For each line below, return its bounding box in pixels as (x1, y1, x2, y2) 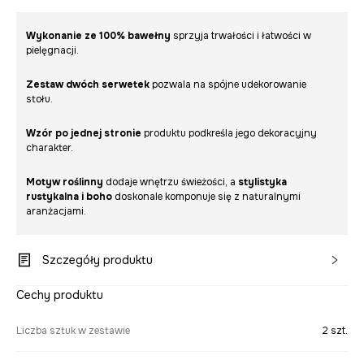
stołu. (26, 93, 53, 106)
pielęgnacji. (26, 44, 79, 57)
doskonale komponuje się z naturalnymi (112, 190, 301, 203)
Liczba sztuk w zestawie (16, 324, 130, 337)
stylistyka (238, 175, 287, 188)
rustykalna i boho (26, 190, 112, 203)
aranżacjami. (26, 205, 86, 218)
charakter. (26, 141, 73, 154)
